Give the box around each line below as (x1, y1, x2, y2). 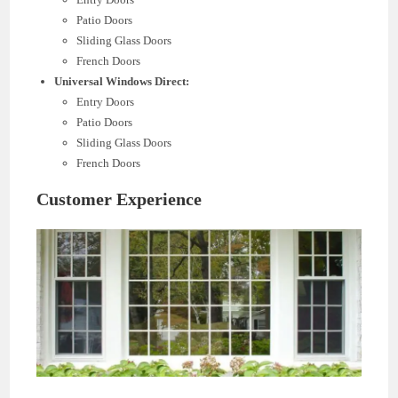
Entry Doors (76, 94, 135, 108)
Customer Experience (36, 188, 203, 209)
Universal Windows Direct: (54, 74, 190, 88)
